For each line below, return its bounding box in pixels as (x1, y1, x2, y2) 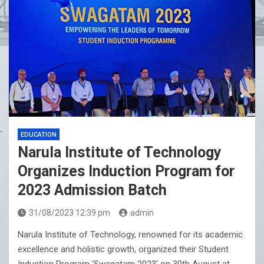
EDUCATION (21, 131, 57, 139)
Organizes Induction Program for (18, 163, 235, 180)
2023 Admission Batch (18, 181, 167, 199)
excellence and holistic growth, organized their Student (18, 244, 229, 255)
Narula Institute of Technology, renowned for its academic (18, 229, 243, 240)
